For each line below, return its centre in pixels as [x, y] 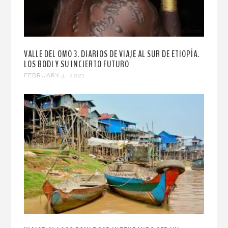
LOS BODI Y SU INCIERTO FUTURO [77, 64]
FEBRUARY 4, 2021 [55, 75]
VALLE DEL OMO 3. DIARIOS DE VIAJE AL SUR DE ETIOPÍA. [112, 54]
